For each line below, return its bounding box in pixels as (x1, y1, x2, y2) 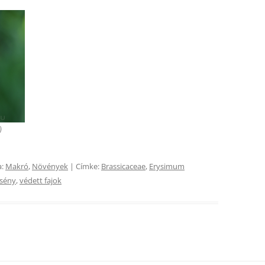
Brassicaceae (101, 160, 146, 172)
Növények (32, 160, 68, 172)
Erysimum (149, 160, 185, 172)
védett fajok (20, 174, 62, 186)
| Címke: (68, 160, 101, 172)
